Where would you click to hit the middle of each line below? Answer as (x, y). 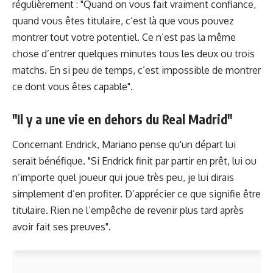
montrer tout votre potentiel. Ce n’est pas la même (124, 37)
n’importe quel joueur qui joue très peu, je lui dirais (123, 177)
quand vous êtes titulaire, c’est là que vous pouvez (123, 21)
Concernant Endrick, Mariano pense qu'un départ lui (124, 144)
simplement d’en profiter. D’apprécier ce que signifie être (136, 193)
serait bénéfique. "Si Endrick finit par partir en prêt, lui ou (134, 161)
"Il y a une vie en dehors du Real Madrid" (122, 119)
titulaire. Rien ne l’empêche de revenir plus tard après (128, 210)
